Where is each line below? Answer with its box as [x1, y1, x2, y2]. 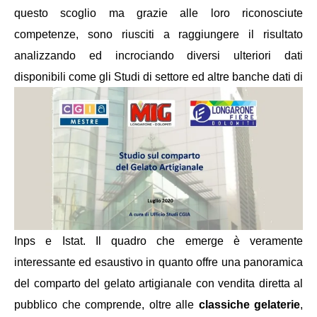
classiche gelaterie [198, 298, 300, 311]
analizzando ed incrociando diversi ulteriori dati [14, 50, 303, 62]
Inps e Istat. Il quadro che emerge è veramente [14, 234, 303, 247]
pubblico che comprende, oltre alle [14, 298, 199, 311]
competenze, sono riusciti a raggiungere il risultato [14, 28, 303, 41]
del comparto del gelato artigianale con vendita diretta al [14, 277, 303, 289]
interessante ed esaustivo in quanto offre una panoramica [14, 255, 303, 268]
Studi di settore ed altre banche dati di [114, 71, 303, 83]
